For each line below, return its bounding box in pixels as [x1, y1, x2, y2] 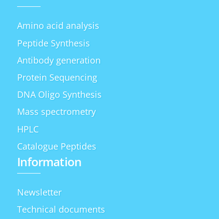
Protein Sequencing [17, 71, 98, 83]
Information [17, 153, 82, 170]
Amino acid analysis [17, 20, 100, 32]
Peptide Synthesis [17, 37, 90, 49]
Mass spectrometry [17, 106, 96, 118]
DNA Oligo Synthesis [17, 88, 102, 101]
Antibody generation [17, 54, 101, 66]
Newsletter [17, 186, 62, 198]
